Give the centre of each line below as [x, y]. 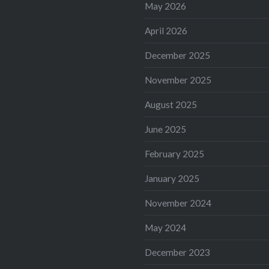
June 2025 [166, 129]
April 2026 [166, 30]
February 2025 [175, 153]
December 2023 [178, 252]
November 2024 [178, 203]
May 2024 [166, 227]
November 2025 [178, 80]
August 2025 [171, 104]
